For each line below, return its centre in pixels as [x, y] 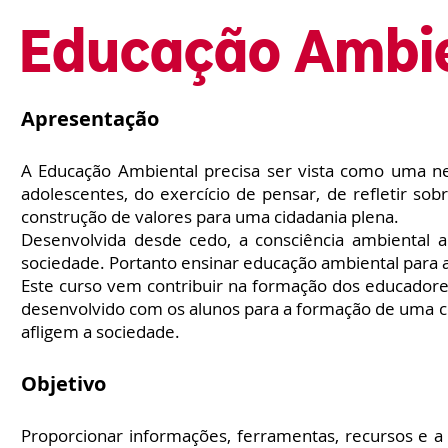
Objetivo [63, 383]
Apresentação [90, 118]
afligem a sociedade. [100, 331]
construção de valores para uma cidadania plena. [210, 216]
